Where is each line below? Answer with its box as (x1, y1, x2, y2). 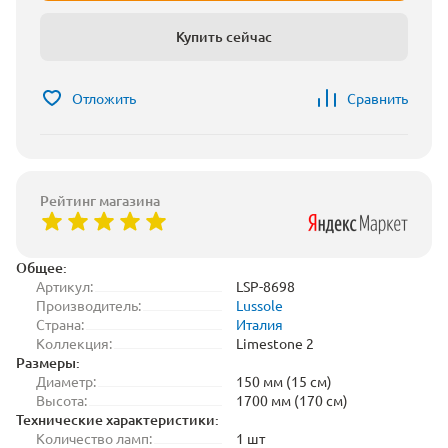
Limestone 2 (236, 334, 314, 352)
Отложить (72, 89, 136, 107)
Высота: (36, 391, 87, 409)
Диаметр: (36, 372, 96, 390)
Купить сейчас (176, 27, 272, 46)
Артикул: (36, 277, 93, 295)
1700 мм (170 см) (236, 391, 348, 409)
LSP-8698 (236, 277, 295, 295)
